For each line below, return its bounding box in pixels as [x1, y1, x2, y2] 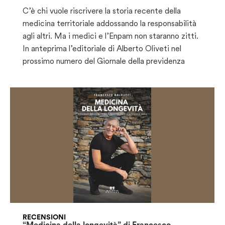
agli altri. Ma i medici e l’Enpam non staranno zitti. [23, 31, 198, 41]
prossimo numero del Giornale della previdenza [23, 56, 185, 66]
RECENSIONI [23, 212, 66, 221]
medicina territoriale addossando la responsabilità [23, 19, 196, 29]
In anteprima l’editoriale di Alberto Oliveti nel [23, 44, 181, 54]
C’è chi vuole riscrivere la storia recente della [23, 6, 181, 16]
